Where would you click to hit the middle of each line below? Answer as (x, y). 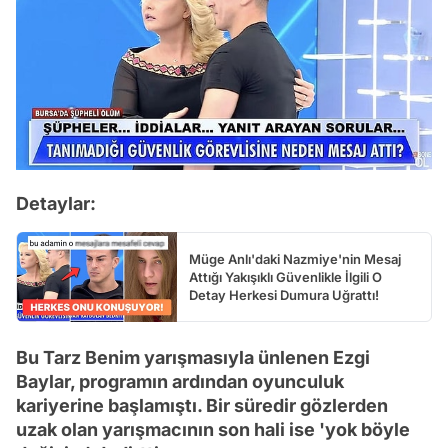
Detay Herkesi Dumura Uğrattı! (284, 295)
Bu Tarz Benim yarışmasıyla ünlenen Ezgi (193, 358)
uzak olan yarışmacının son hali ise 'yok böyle (213, 430)
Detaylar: (56, 204)
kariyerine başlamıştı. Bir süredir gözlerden (202, 406)
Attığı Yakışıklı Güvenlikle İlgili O (285, 277)
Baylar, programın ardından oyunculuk (180, 382)
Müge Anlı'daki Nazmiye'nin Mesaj (295, 259)
